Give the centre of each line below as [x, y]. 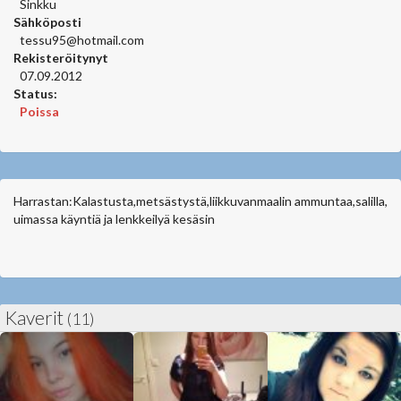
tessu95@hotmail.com [82, 40]
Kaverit [36, 317]
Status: [35, 94]
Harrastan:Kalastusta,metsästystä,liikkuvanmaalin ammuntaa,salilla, [200, 201]
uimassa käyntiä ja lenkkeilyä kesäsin [114, 219]
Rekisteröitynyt [61, 58]
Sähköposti [47, 22]
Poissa [39, 111]
